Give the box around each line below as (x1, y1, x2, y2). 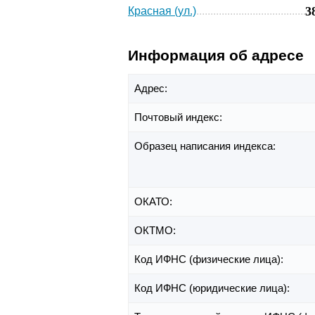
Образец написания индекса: (134, 140, 278, 153)
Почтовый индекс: (134, 111, 225, 124)
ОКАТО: (134, 195, 175, 208)
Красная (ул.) (128, 5, 196, 18)
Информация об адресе (128, 47, 304, 64)
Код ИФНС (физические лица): (134, 253, 286, 266)
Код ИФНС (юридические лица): (134, 282, 292, 295)
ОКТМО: (134, 224, 179, 237)
